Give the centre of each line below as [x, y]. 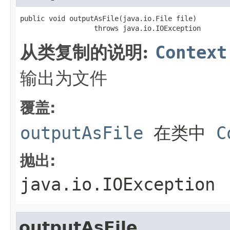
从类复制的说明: [88, 52]
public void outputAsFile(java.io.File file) [108, 18]
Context [191, 52]
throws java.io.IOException [110, 28]
